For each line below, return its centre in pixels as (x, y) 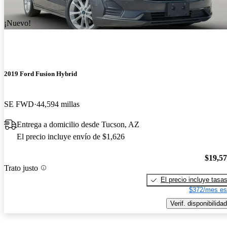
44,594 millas (58, 104)
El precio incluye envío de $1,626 (71, 136)
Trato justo (21, 168)
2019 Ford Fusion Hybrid (41, 74)
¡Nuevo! (17, 23)
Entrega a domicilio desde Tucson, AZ (78, 124)
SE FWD (19, 104)
